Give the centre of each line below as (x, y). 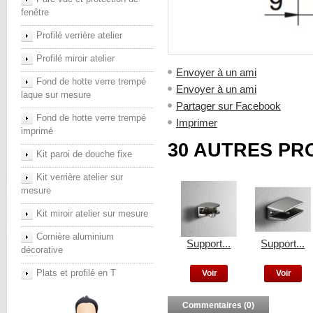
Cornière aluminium (75, 236)
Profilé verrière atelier (79, 35)
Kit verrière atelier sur (80, 177)
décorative (42, 250)
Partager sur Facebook (228, 106)
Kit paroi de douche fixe (84, 154)
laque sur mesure (56, 95)
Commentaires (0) (218, 305)
